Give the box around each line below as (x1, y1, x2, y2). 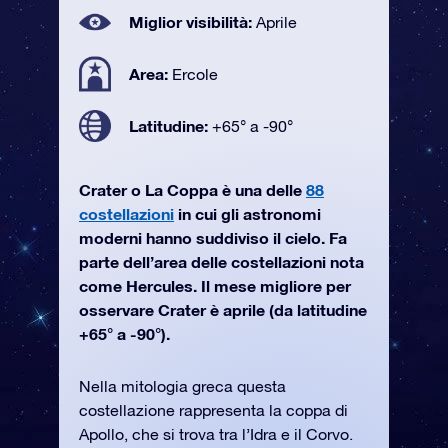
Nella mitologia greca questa (79, 377, 286, 395)
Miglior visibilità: (129, 12, 256, 31)
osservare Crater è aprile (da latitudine (79, 300, 367, 319)
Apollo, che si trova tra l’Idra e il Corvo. (79, 425, 353, 443)
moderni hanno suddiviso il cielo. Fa (79, 228, 347, 247)
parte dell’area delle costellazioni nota (79, 252, 364, 271)
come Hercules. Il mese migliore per (79, 276, 351, 295)
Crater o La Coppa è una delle (79, 180, 306, 199)
